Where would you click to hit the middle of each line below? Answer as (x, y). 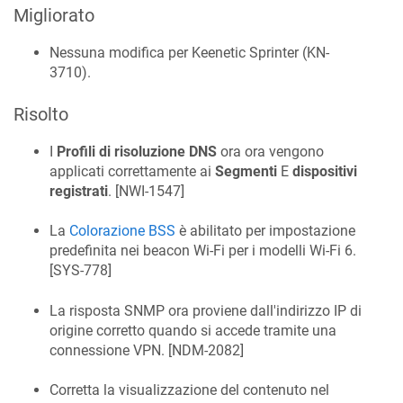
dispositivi (325, 171)
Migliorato (54, 15)
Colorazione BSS (122, 231)
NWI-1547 (150, 191)
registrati (79, 191)
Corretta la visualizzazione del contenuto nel (189, 390)
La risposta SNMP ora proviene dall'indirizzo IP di (206, 310)
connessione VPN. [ (111, 350)
